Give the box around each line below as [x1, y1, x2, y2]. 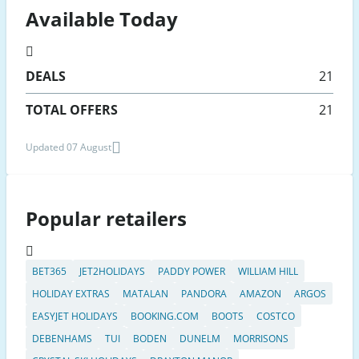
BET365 [32, 264, 67, 278]
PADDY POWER [158, 264, 225, 278]
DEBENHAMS [32, 331, 92, 345]
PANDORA [181, 286, 227, 301]
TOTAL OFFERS [26, 101, 118, 119]
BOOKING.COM [131, 309, 199, 323]
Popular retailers [26, 205, 187, 232]
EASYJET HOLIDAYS [32, 309, 118, 323]
